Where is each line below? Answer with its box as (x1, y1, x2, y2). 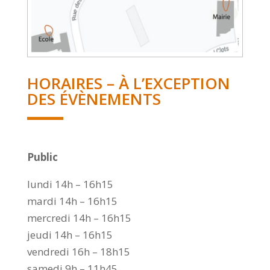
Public (27, 150, 58, 165)
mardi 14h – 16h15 (27, 194, 118, 209)
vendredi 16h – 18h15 (27, 245, 130, 259)
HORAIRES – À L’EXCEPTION (27, 72, 230, 95)
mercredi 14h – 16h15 (27, 211, 131, 225)
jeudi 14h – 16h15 (27, 228, 113, 242)
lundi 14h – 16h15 (27, 177, 113, 192)
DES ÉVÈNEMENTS (27, 88, 161, 110)
